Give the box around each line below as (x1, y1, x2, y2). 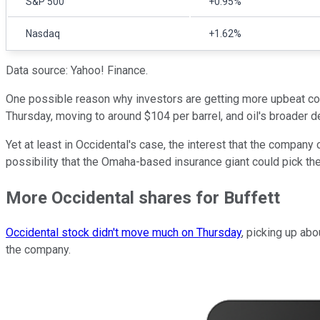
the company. (6, 243, 71, 257)
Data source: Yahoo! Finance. (6, 63, 148, 77)
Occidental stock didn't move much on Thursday (6, 226, 241, 240)
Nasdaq (26, 27, 60, 39)
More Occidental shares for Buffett (6, 187, 280, 208)
